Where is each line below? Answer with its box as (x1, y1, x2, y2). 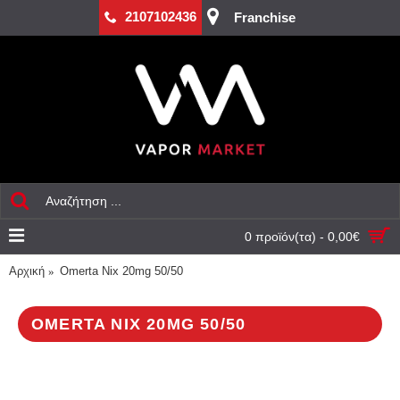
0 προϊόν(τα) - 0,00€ (245, 229, 360, 244)
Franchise (234, 10, 296, 25)
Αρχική (9, 264, 45, 278)
